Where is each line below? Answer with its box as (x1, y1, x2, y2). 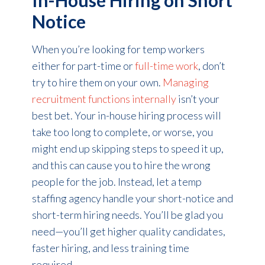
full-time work (134, 59, 198, 72)
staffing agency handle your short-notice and (31, 191, 233, 205)
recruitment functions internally (31, 92, 176, 105)
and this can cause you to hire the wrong (31, 158, 211, 172)
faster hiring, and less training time (31, 241, 189, 254)
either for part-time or (31, 59, 135, 72)
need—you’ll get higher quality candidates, (31, 224, 225, 238)
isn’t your (176, 92, 219, 105)
